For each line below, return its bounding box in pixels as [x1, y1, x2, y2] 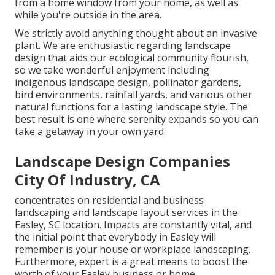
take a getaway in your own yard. [15, 125, 166, 139]
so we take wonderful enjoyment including [15, 63, 209, 77]
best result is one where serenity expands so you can [15, 112, 258, 126]
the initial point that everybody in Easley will [15, 230, 216, 244]
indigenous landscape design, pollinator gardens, [15, 76, 241, 90]
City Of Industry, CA [15, 169, 160, 190]
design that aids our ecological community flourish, [15, 51, 249, 65]
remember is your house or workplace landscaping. [15, 242, 250, 257]
